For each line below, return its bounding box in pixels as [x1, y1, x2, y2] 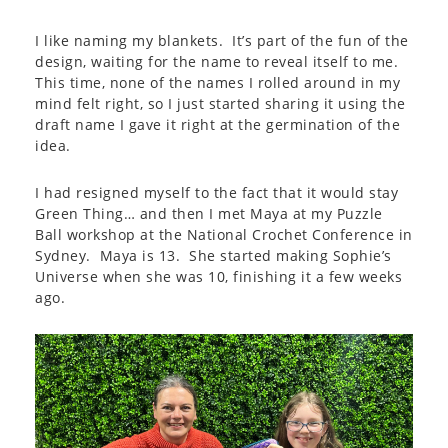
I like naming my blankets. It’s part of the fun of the [35, 31, 409, 50]
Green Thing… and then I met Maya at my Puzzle [35, 204, 383, 223]
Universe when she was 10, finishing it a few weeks [35, 267, 402, 286]
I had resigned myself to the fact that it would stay [35, 183, 398, 202]
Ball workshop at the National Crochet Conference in [35, 225, 413, 244]
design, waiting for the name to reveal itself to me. [35, 52, 403, 71]
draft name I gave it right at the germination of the [35, 115, 400, 134]
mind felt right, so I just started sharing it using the [35, 94, 406, 113]
